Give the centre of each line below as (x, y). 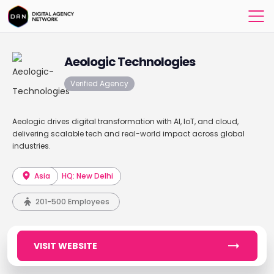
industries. (31, 146)
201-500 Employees (72, 202)
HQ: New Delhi (88, 176)
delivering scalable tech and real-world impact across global (128, 134)
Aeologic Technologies (129, 62)
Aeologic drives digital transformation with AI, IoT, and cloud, (125, 121)
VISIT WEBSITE (65, 246)
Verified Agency (99, 83)
